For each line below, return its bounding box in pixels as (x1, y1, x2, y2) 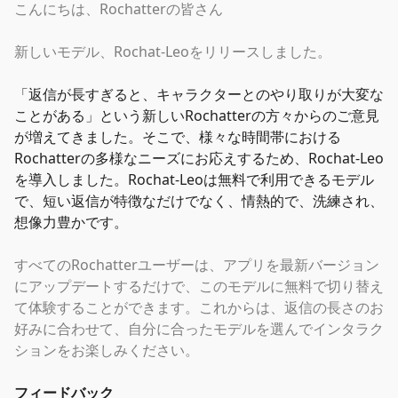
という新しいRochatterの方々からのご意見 (99, 106, 379, 125)
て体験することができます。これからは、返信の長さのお (14, 298, 384, 317)
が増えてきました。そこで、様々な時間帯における (14, 127, 341, 147)
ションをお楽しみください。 (14, 340, 199, 360)
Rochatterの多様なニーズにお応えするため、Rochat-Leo (14, 148, 384, 168)
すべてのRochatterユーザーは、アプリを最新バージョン (14, 255, 379, 275)
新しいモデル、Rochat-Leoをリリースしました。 (14, 42, 331, 61)
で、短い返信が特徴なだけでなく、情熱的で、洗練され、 (14, 191, 384, 211)
